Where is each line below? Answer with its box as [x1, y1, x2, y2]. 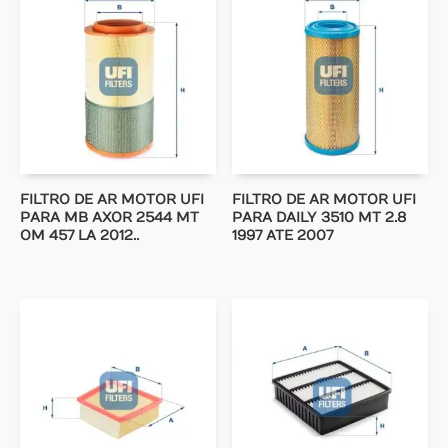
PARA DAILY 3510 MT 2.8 [232, 209, 407, 227]
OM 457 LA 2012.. [20, 227, 139, 245]
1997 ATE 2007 [232, 227, 334, 245]
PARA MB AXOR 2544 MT [20, 209, 199, 227]
